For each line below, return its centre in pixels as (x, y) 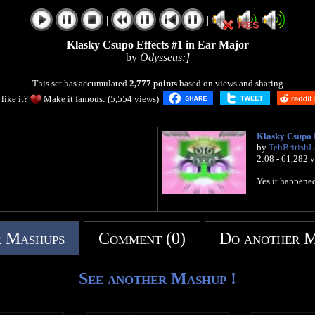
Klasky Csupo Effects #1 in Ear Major (157, 45)
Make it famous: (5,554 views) (101, 98)
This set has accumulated (81, 83)
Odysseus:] (165, 57)
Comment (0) (142, 238)
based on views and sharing (230, 83)
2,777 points (153, 83)
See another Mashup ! (157, 278)
